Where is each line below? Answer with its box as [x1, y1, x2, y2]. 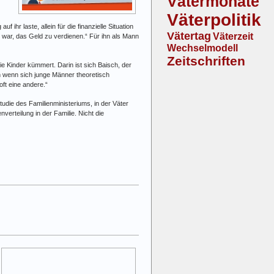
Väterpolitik [167, 10, 261, 30]
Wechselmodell [167, 43, 238, 54]
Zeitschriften [167, 54, 245, 69]
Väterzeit [213, 31, 253, 42]
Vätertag [167, 30, 211, 43]
